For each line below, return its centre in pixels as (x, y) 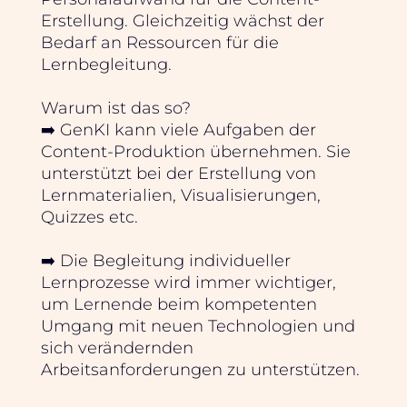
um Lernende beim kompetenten (179, 303)
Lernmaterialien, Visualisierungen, (180, 194)
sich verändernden (117, 347)
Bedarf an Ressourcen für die (159, 42)
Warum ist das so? (115, 107)
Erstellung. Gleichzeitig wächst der (182, 20)
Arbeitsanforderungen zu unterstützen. (200, 369)
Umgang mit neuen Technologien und (198, 325)
